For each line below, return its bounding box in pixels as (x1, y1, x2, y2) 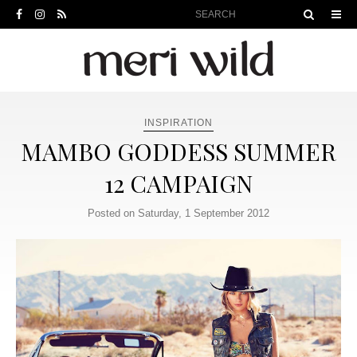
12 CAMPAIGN (104, 167, 253, 199)
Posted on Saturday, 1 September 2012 (88, 207, 269, 219)
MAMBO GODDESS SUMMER (21, 135, 336, 167)
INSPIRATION (144, 117, 213, 128)
